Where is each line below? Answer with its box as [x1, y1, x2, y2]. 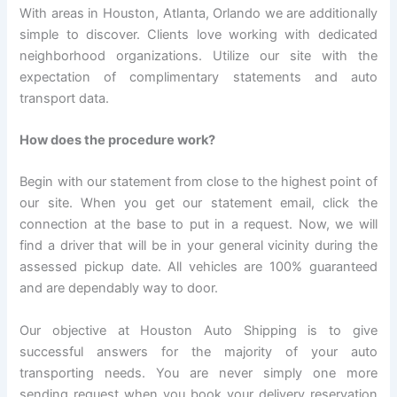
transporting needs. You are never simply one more [19, 364, 378, 381]
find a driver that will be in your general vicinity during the [19, 237, 378, 254]
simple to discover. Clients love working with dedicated [19, 26, 378, 43]
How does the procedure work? [19, 132, 216, 149]
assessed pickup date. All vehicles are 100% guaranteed [19, 259, 378, 276]
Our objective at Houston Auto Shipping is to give [19, 322, 378, 339]
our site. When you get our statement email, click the [19, 195, 378, 212]
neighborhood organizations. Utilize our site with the [19, 47, 378, 64]
